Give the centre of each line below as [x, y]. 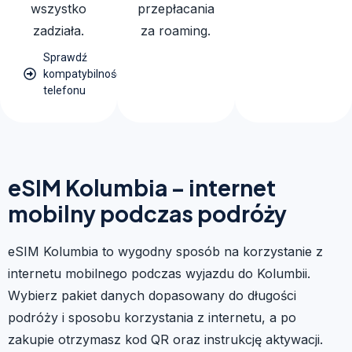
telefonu [64, 90]
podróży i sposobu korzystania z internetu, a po [152, 317]
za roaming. [176, 30]
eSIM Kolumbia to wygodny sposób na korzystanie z [165, 251]
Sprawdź [65, 57]
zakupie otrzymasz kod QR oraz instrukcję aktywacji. [165, 339]
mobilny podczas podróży [147, 213]
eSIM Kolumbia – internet [142, 187]
